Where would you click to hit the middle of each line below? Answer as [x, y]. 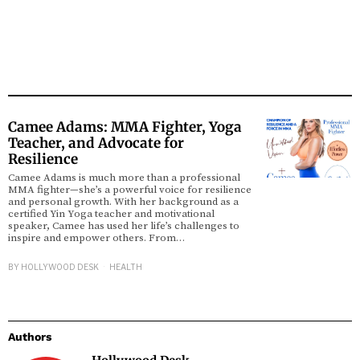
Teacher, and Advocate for [96, 143]
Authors [30, 337]
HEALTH [126, 267]
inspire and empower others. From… [96, 238]
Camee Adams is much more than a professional [124, 178]
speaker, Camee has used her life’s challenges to [124, 226]
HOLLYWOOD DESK [60, 267]
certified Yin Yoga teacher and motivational [111, 214]
